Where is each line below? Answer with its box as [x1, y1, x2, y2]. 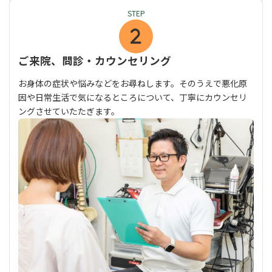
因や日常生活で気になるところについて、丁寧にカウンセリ [18, 90, 247, 103]
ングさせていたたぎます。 [18, 104, 120, 117]
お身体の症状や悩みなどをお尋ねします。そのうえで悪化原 [18, 76, 247, 89]
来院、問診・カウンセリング [29, 52, 171, 68]
